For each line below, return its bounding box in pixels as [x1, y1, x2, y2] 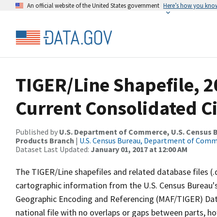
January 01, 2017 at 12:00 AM [91, 144, 187, 154]
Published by [15, 127, 59, 137]
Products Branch [15, 136, 74, 145]
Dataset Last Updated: [15, 144, 91, 154]
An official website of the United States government [27, 1, 159, 9]
